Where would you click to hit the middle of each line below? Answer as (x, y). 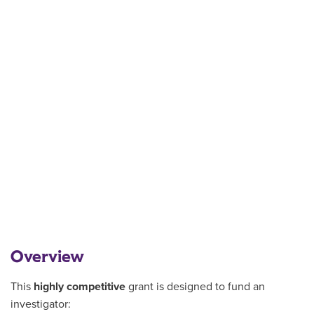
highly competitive (80, 287)
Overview (47, 257)
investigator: (41, 305)
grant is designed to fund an (195, 287)
